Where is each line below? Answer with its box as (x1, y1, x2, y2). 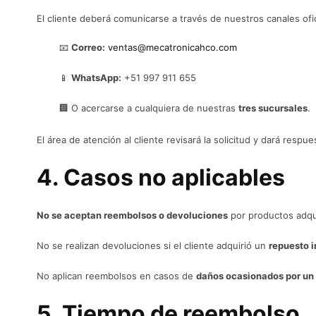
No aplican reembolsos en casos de (37, 270, 196, 281)
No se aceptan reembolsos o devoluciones (37, 209, 228, 221)
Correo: (71, 42, 105, 53)
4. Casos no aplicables (37, 164, 285, 191)
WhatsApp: (71, 72, 121, 83)
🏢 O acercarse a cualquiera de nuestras (59, 102, 238, 114)
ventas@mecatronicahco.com (108, 42, 237, 53)
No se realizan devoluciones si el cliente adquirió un (37, 240, 269, 251)
